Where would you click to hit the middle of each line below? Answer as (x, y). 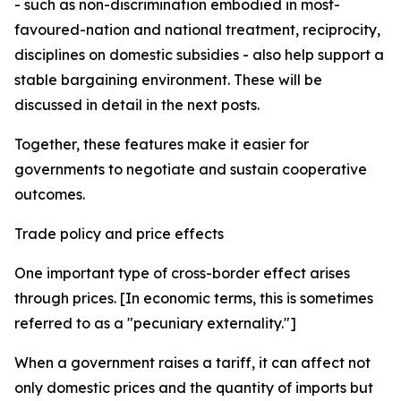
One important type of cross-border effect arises (182, 273)
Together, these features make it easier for (162, 144)
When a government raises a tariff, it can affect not (192, 363)
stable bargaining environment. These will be (168, 80)
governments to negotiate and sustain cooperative (191, 169)
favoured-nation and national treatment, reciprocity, (197, 30)
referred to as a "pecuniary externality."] (155, 323)
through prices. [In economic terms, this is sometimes (194, 298)
